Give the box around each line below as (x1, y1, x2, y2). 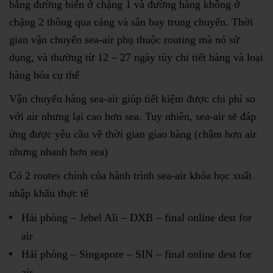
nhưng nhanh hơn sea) (9, 145, 108, 158)
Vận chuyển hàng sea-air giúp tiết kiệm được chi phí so (9, 92, 255, 105)
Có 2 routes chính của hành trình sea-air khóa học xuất (9, 169, 252, 182)
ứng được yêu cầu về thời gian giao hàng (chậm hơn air (9, 127, 257, 140)
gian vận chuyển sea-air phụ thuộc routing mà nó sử (9, 33, 239, 46)
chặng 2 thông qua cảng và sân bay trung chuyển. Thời (9, 15, 253, 28)
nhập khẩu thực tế (9, 186, 88, 199)
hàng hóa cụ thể (9, 68, 79, 81)
